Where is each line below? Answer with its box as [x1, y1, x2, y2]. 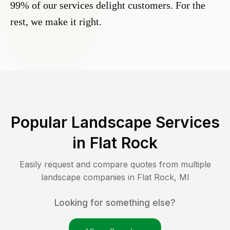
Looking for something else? [54, 198, 176, 208]
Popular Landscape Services [10, 113, 220, 132]
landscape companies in [41, 172, 137, 183]
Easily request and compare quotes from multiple [19, 159, 211, 170]
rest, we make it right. [10, 16, 102, 28]
